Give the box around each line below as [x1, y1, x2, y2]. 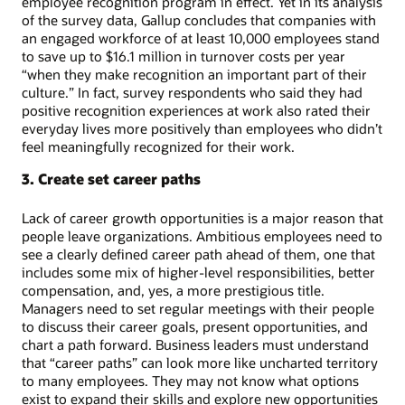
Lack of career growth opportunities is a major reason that [22, 208, 383, 227]
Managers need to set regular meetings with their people [22, 298, 374, 317]
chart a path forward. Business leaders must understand [22, 334, 369, 353]
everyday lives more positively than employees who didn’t [22, 118, 382, 137]
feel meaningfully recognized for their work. [22, 137, 295, 155]
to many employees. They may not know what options [22, 371, 359, 390]
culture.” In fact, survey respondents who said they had [22, 82, 363, 101]
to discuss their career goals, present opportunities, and [22, 316, 368, 335]
